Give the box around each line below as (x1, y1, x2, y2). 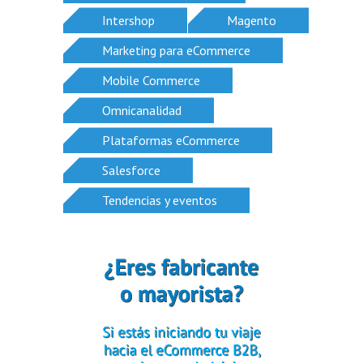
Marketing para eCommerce (102, 42, 250, 59)
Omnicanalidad (102, 102, 181, 119)
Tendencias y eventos (102, 192, 217, 209)
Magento (227, 12, 276, 29)
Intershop (102, 12, 155, 29)
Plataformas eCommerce (102, 132, 240, 149)
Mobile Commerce (102, 72, 200, 89)
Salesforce (102, 162, 160, 179)
